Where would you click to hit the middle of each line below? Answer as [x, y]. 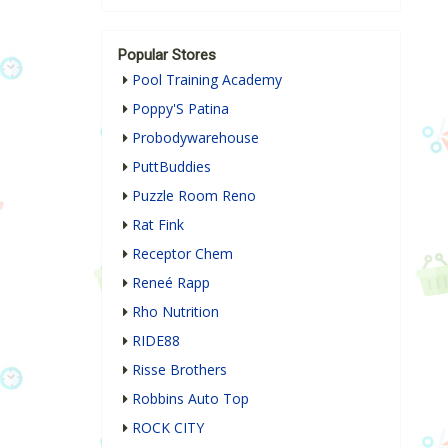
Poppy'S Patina [180, 109]
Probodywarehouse [195, 138]
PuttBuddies [171, 167]
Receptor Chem [182, 254]
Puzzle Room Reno [194, 196]
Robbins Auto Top [190, 399]
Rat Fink [158, 225]
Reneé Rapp [171, 283]
